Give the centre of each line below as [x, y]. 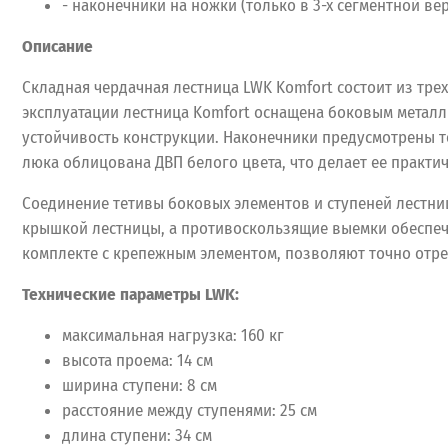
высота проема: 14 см [137, 360]
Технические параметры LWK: [130, 294]
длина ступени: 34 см [137, 435]
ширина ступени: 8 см [139, 385]
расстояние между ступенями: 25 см [189, 410]
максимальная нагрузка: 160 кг [173, 335]
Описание [57, 46]
